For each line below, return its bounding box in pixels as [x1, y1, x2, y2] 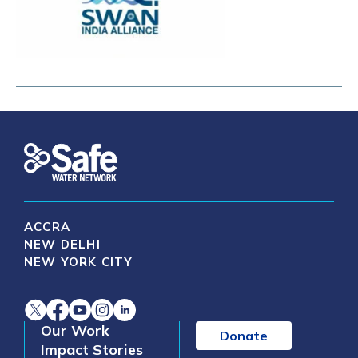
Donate [220, 328, 268, 344]
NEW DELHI [24, 237, 101, 253]
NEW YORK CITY [24, 254, 133, 270]
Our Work [41, 321, 109, 340]
